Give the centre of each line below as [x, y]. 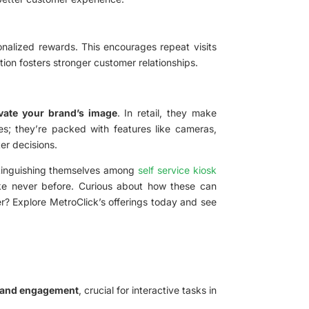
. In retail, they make [167, 112]
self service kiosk [177, 170]
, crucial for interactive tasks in [147, 290]
